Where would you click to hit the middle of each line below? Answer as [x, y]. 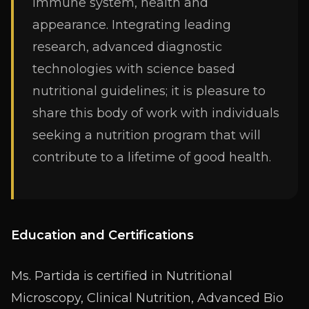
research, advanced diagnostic [127, 47]
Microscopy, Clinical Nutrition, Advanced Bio [147, 298]
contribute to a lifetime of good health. [152, 157]
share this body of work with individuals [156, 113]
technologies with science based [134, 69]
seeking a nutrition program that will [147, 135]
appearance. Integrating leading [132, 25]
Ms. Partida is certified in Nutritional [122, 276]
